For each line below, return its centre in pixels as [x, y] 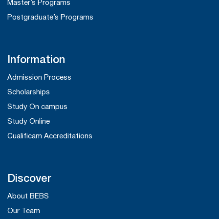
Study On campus [37, 107]
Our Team [24, 211]
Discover [29, 179]
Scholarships [29, 93]
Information [36, 60]
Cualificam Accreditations [50, 137]
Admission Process [39, 78]
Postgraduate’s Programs [50, 18]
